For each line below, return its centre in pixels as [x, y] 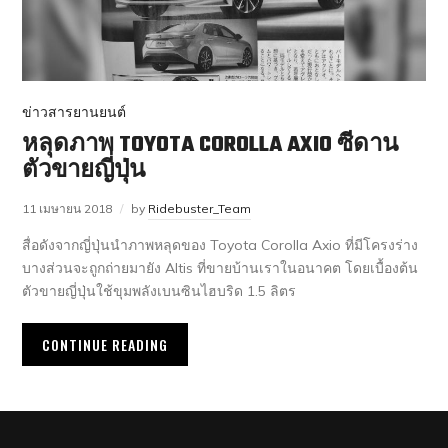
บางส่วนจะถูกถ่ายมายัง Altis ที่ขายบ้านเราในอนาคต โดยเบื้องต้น [220, 267]
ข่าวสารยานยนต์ [74, 111]
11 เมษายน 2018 [67, 208]
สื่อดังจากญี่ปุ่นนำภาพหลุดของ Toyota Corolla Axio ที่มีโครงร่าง [220, 244]
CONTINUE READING [105, 344]
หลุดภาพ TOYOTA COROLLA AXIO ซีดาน [210, 144]
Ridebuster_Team [200, 208]
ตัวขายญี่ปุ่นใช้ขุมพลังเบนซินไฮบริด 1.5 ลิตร [159, 290]
